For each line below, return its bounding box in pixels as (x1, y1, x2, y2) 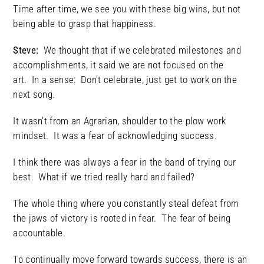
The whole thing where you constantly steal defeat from (13, 197, 239, 210)
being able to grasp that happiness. (13, 18, 156, 30)
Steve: (13, 44, 44, 57)
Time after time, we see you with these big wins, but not (13, 3, 241, 15)
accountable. (13, 227, 71, 239)
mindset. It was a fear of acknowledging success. (13, 130, 222, 142)
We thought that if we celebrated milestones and (43, 44, 241, 57)
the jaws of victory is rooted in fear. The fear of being (13, 212, 231, 225)
